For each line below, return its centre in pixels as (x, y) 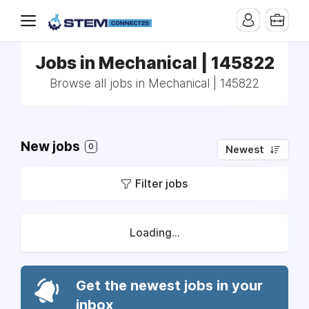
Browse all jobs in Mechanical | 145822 (154, 83)
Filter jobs (161, 183)
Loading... (154, 233)
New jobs (52, 147)
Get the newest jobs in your (169, 286)
